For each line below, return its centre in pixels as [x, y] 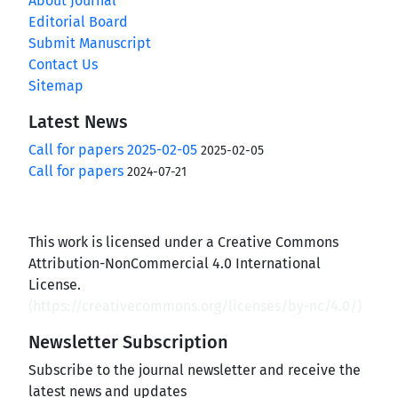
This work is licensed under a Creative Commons [183, 242]
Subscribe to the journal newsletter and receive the [195, 370]
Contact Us [63, 64]
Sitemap [56, 85]
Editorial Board [78, 21]
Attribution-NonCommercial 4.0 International [175, 263]
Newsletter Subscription [128, 342]
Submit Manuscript [90, 43]
